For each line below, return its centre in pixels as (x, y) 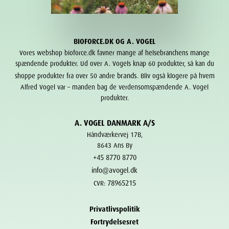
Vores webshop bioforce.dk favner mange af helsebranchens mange (114, 52)
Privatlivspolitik (114, 208)
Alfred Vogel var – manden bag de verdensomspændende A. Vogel (114, 86)
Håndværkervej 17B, (114, 134)
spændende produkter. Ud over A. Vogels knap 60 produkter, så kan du (114, 63)
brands (127, 75)
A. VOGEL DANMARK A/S (114, 122)
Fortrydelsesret (114, 221)
